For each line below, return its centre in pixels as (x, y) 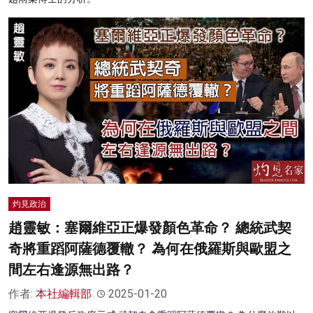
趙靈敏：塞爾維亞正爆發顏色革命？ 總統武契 (150, 228)
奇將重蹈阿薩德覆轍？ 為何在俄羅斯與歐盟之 (150, 249)
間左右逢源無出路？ (71, 270)
